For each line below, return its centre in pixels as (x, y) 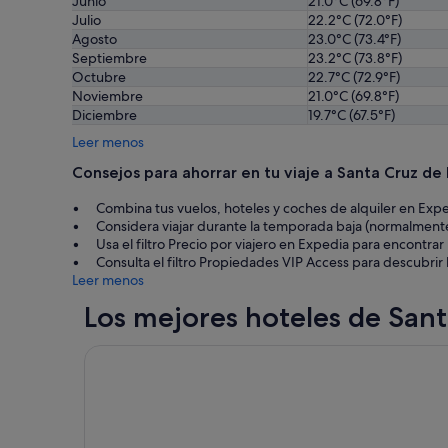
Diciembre (104, 115)
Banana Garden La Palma (171, 354)
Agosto (94, 39)
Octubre (99, 77)
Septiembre (109, 58)
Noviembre (107, 96)
